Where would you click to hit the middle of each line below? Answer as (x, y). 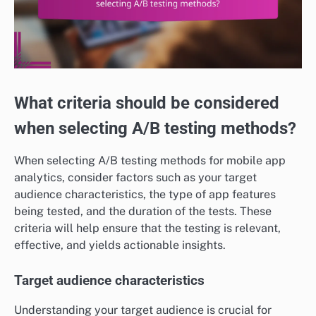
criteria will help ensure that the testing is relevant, (147, 229)
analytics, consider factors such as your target (135, 178)
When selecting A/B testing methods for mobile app (150, 161)
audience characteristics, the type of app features (145, 195)
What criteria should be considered (147, 103)
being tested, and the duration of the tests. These (143, 212)
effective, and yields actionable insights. (120, 245)
